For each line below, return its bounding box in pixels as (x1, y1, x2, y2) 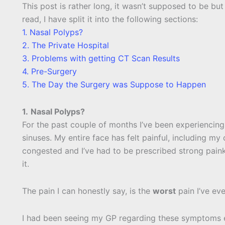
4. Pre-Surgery (22, 66, 77, 77)
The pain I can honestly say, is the (22, 186, 153, 196)
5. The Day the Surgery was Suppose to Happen (22, 79, 206, 90)
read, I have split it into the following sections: (22, 14, 198, 25)
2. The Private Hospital (22, 40, 109, 51)
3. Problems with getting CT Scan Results (22, 53, 180, 64)
